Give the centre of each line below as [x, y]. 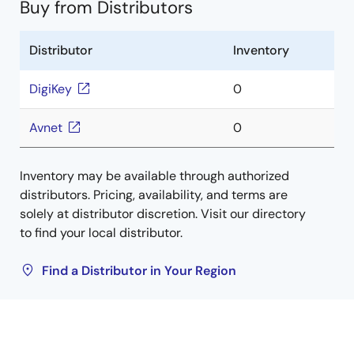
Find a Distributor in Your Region [139, 271]
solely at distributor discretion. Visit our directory [163, 214]
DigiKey [51, 89]
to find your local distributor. [101, 233]
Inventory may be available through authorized [154, 176]
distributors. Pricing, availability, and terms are [154, 195]
